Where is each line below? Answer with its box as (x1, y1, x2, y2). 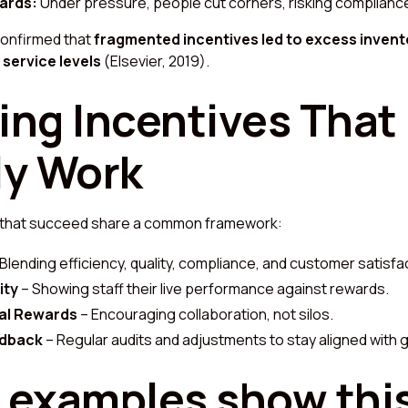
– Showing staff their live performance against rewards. (18, 278, 389, 299)
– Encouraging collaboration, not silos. (77, 303, 333, 324)
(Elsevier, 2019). (101, 50, 209, 71)
